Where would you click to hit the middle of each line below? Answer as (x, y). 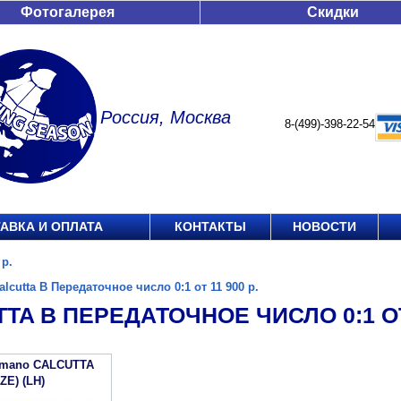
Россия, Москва (166, 117)
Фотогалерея (68, 12)
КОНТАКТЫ (210, 226)
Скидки (333, 12)
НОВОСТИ (324, 226)
